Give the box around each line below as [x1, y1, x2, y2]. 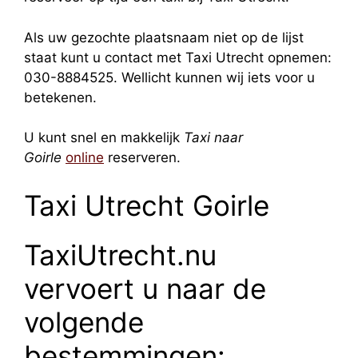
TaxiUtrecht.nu [24, 237, 217, 272]
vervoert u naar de [24, 271, 266, 305]
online [66, 149, 104, 166]
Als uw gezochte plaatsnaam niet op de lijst [24, 29, 304, 46]
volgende [24, 304, 144, 339]
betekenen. [24, 89, 97, 105]
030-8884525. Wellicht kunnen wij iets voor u [24, 69, 315, 86]
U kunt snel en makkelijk [24, 129, 184, 146]
